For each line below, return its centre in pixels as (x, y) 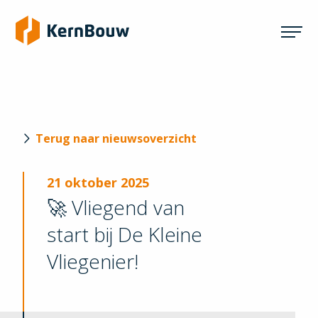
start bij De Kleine (125, 234)
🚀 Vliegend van (116, 207)
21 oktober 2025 (98, 182)
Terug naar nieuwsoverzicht (116, 138)
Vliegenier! (93, 261)
